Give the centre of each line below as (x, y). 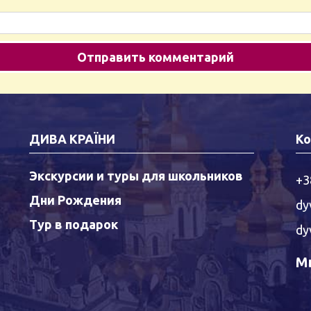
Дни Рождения (76, 200)
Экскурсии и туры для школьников (136, 176)
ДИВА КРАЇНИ (73, 139)
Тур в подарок (74, 224)
